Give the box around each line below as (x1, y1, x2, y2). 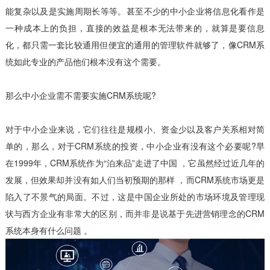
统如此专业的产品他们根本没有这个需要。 (5, 55, 166, 67)
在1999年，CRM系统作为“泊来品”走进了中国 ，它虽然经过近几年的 (5, 156, 265, 169)
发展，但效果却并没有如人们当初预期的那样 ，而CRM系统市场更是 (5, 173, 265, 186)
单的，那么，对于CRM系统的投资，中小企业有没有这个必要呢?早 (5, 139, 265, 152)
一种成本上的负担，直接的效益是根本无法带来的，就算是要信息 (5, 21, 265, 34)
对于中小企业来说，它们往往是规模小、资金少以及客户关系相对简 (5, 122, 265, 135)
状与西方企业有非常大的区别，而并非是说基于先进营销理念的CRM (5, 207, 265, 219)
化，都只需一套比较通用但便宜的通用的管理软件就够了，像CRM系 (5, 38, 265, 51)
